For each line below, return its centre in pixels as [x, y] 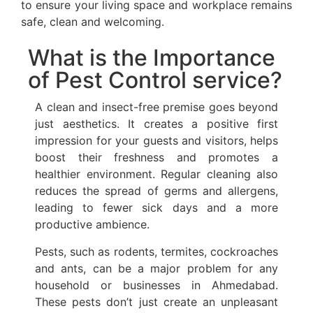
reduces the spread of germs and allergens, [156, 191]
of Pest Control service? [155, 80]
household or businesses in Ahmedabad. [156, 285]
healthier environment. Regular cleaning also [156, 174]
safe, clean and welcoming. [93, 21]
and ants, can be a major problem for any [156, 268]
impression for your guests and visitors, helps [156, 141]
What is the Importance [152, 58]
